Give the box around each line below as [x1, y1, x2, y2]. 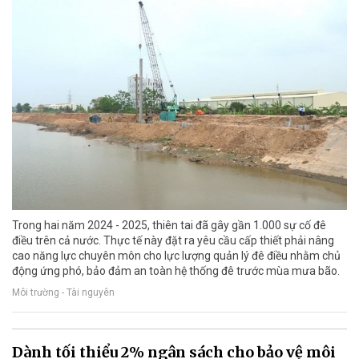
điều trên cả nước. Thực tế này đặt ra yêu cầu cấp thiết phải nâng [12, 233, 334, 247]
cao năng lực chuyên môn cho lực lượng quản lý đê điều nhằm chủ [12, 248, 341, 262]
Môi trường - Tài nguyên [12, 286, 115, 298]
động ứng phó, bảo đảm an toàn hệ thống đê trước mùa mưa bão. [12, 264, 340, 277]
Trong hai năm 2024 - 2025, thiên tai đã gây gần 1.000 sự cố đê [12, 218, 326, 232]
